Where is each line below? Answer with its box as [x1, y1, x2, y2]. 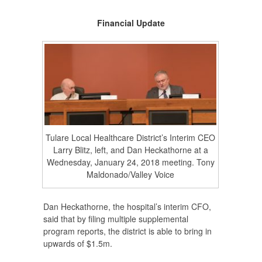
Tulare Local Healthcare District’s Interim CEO [46, 132, 215, 144]
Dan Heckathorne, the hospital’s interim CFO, [43, 200, 211, 212]
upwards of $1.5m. [43, 237, 112, 249]
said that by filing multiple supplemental [43, 212, 188, 225]
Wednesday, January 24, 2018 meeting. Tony [46, 156, 215, 168]
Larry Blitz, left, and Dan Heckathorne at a [53, 144, 208, 156]
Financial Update [97, 17, 165, 29]
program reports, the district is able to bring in [43, 225, 212, 237]
